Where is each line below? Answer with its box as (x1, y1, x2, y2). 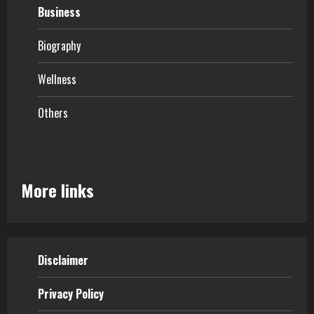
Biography (38, 36, 81, 54)
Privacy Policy (38, 285, 104, 302)
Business (38, 3, 81, 20)
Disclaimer (38, 251, 88, 268)
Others (38, 104, 68, 121)
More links (21, 177, 94, 203)
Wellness (38, 70, 76, 88)
